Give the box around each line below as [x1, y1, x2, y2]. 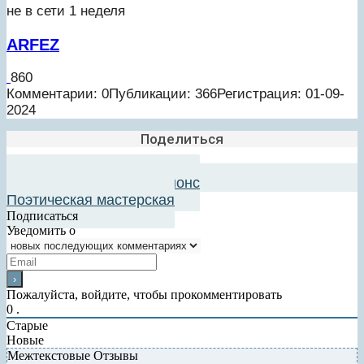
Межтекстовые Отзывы [7, 348, 138, 362]
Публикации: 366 [109, 86, 217, 102]
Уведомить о [6, 223, 76, 237]
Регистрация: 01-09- [217, 86, 344, 102]
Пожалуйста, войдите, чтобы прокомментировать [6, 287, 282, 301]
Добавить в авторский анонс [6, 174, 200, 191]
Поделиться [141, 130, 223, 147]
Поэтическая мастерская [6, 191, 175, 208]
